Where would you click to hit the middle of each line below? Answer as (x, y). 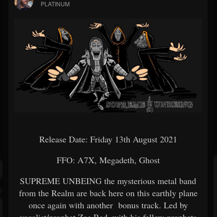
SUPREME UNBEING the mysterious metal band (108, 181)
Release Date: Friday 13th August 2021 (108, 139)
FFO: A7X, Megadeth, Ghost (108, 160)
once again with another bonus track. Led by (108, 205)
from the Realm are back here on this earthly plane (108, 193)
